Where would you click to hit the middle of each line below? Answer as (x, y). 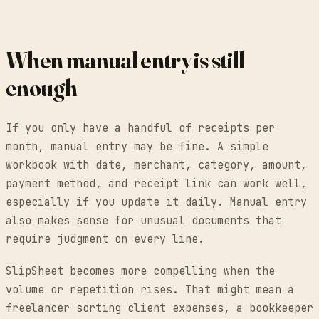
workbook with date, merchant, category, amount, (156, 165)
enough (42, 88)
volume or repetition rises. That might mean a (150, 289)
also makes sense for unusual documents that (143, 220)
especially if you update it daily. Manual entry (156, 202)
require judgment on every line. (105, 239)
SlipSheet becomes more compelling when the (140, 271)
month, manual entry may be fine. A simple (137, 146)
